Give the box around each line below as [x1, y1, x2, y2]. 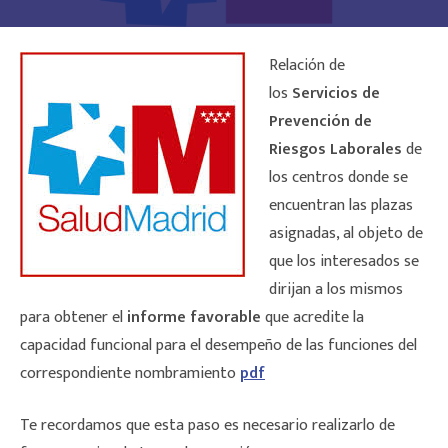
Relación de [269, 52, 345, 80]
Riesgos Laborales [269, 136, 402, 164]
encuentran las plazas [269, 192, 413, 220]
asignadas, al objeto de [269, 220, 423, 248]
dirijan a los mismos [269, 276, 403, 304]
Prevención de [269, 108, 372, 136]
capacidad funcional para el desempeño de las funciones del [20, 332, 417, 360]
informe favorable [127, 304, 261, 332]
